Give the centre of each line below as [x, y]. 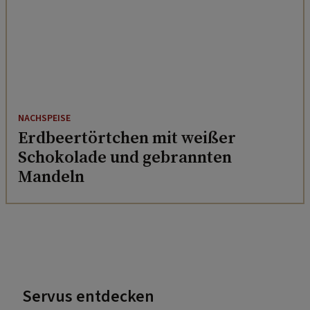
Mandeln [51, 176]
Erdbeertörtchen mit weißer [127, 138]
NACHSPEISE [44, 119]
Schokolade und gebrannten [125, 157]
